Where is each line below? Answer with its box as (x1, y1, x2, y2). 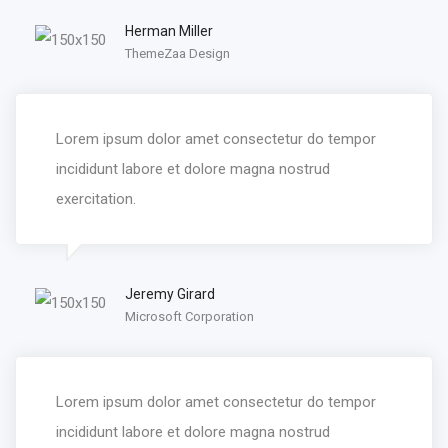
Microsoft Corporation (125, 308, 254, 324)
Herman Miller (125, 22, 213, 39)
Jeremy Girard (125, 285, 215, 302)
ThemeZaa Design (125, 45, 230, 61)
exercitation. (56, 189, 136, 208)
